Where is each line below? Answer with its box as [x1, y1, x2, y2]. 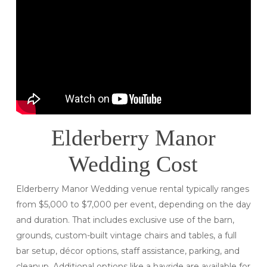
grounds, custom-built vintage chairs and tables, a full [15, 230, 237, 241]
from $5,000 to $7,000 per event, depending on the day [15, 199, 251, 210]
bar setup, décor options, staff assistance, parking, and [15, 246, 240, 257]
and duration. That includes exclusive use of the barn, [15, 215, 234, 226]
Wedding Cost [69, 151, 198, 177]
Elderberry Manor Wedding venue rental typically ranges [15, 184, 249, 195]
